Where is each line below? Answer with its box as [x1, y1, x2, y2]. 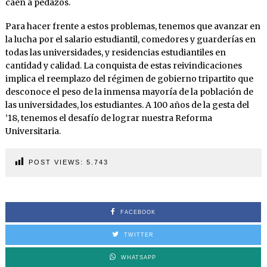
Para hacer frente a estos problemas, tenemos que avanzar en [5, 21, 260, 32]
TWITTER [124, 232, 154, 238]
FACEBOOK [120, 209, 156, 216]
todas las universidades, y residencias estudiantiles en [5, 47, 226, 58]
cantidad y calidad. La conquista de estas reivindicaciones [5, 60, 242, 72]
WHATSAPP [121, 254, 157, 261]
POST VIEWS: [28, 159, 83, 166]
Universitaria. [5, 126, 61, 137]
